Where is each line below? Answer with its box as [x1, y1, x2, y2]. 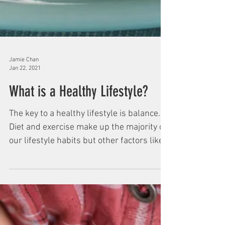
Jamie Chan [9, 92, 39, 100]
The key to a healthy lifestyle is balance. [9, 145, 160, 156]
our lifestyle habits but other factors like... [9, 172, 169, 183]
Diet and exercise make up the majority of [9, 158, 167, 169]
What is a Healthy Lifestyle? [9, 119, 148, 137]
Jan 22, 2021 [9, 100, 41, 108]
